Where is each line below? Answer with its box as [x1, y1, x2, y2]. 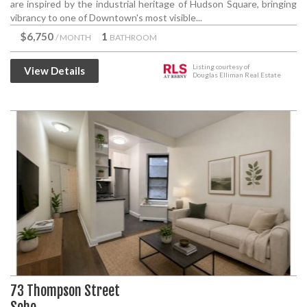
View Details [24, 64, 85, 77]
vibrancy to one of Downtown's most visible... [10, 12, 202, 23]
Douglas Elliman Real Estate [193, 71, 281, 79]
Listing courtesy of [193, 62, 250, 71]
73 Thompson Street [10, 282, 120, 299]
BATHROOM [110, 32, 157, 42]
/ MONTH [56, 32, 91, 42]
